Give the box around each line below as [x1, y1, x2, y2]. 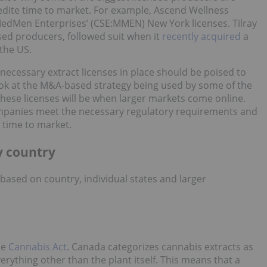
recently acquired [162, 30, 241, 44]
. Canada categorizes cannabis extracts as [67, 240, 253, 253]
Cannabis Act [8, 240, 67, 253]
